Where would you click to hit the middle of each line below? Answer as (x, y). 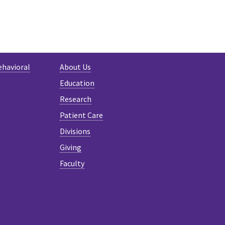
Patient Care (81, 115)
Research (76, 99)
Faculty (72, 163)
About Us (75, 67)
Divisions (75, 131)
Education (77, 83)
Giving (71, 147)
